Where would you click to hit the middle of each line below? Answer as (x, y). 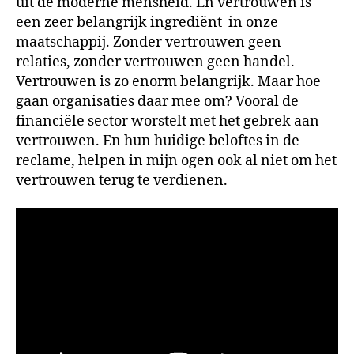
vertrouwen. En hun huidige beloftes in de (158, 141)
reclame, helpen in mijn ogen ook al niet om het (176, 160)
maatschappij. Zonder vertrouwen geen (149, 42)
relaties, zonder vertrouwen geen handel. (155, 62)
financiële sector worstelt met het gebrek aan (168, 121)
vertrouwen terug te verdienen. (122, 180)
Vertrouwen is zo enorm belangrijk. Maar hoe (168, 81)
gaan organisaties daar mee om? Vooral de (157, 101)
